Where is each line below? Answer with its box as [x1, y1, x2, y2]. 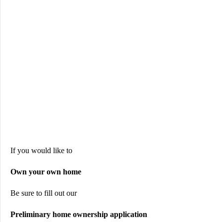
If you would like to [10, 146, 72, 155]
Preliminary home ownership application [10, 210, 147, 219]
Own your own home [10, 167, 81, 176]
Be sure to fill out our [10, 188, 77, 197]
